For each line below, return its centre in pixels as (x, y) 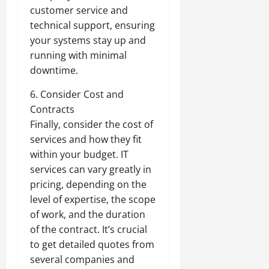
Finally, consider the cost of (92, 124)
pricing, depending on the (88, 184)
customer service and (79, 10)
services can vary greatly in (91, 169)
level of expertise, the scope (93, 199)
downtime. (54, 70)
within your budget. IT (79, 154)
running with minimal (78, 55)
